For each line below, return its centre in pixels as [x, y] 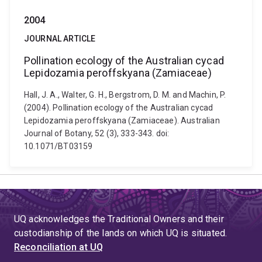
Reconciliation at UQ [59, 247]
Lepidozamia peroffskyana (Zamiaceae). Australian [122, 120]
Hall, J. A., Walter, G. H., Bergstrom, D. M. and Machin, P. [125, 95]
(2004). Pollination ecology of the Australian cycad [119, 108]
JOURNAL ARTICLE [60, 39]
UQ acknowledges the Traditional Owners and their [119, 219]
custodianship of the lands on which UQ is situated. [121, 233]
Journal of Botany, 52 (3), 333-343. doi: [97, 133]
